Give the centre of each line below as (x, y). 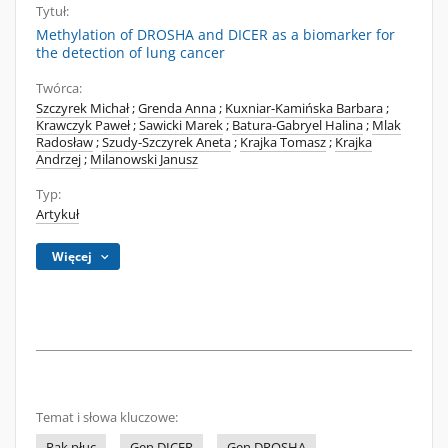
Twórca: (59, 88)
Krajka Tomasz (283, 142)
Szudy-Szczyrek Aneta (166, 142)
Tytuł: (52, 11)
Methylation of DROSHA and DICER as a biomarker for (215, 34)
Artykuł (57, 214)
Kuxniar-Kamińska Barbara (304, 108)
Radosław (64, 142)
